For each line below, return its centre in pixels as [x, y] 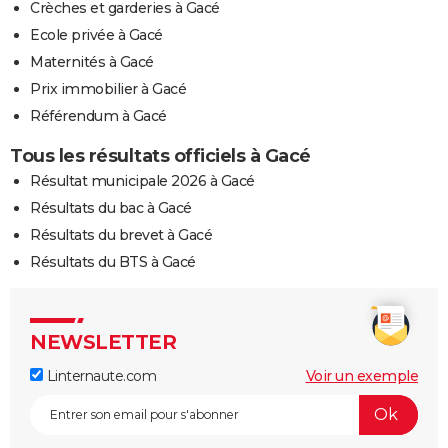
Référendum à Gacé [98, 115]
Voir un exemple [361, 375]
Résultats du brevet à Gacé [121, 234]
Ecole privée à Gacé [96, 34]
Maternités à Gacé [92, 61]
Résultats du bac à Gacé [111, 207]
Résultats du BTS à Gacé [113, 261]
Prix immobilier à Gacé [108, 88]
